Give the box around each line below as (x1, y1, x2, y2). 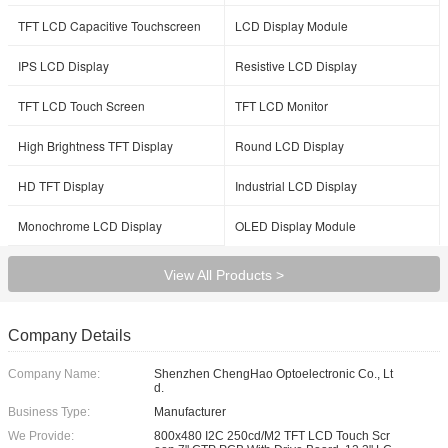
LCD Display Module (235, 17, 348, 34)
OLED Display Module (235, 217, 356, 234)
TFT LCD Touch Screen (18, 97, 145, 114)
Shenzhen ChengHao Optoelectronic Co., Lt (154, 367, 393, 381)
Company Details (8, 327, 131, 344)
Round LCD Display (235, 137, 344, 154)
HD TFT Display (18, 177, 104, 194)
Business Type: (8, 405, 90, 419)
